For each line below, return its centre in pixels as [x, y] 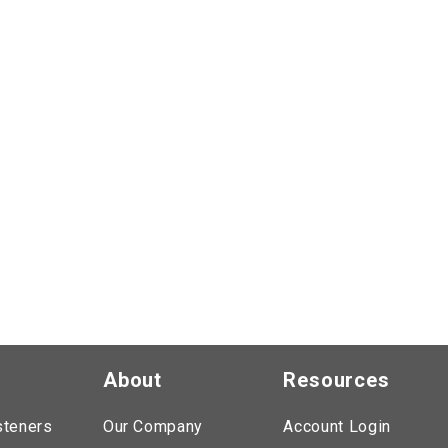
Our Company [152, 426]
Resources [336, 379]
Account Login [337, 426]
